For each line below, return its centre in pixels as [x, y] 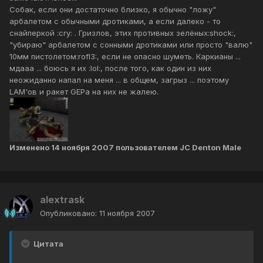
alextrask [62, 200]
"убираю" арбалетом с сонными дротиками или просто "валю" [131, 45]
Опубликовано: [70, 213]
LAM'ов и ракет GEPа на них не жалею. [84, 92]
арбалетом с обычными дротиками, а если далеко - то [115, 21]
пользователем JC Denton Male [178, 148]
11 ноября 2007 [127, 213]
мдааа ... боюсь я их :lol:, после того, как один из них [110, 68]
